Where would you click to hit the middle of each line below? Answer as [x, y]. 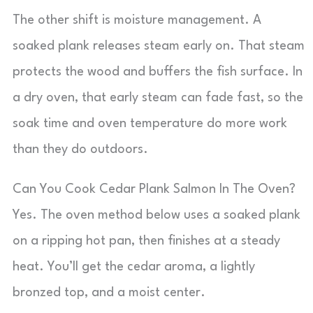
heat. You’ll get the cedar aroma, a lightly [134, 267]
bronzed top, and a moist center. [109, 293]
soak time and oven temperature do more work [150, 124]
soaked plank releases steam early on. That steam [159, 46]
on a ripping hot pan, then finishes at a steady [146, 241]
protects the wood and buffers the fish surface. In [158, 72]
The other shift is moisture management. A [137, 20]
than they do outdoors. [80, 150]
